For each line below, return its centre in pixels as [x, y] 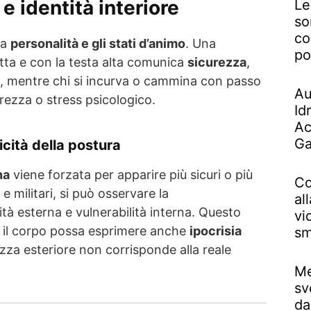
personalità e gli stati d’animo [98, 43]
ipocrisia [216, 230]
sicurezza [217, 62]
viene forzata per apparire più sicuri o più [131, 174]
